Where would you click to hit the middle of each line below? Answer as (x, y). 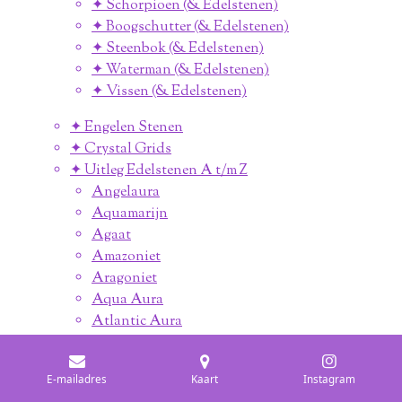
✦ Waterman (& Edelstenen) (180, 71)
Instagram (329, 378)
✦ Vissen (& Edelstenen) (169, 92)
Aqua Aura (127, 301)
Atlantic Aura (137, 322)
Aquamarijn (130, 214)
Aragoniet (124, 279)
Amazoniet (126, 258)
